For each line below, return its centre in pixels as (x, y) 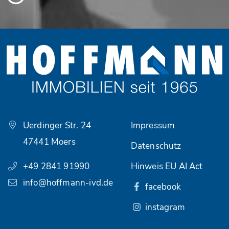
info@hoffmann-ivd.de (67, 182)
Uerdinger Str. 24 (56, 125)
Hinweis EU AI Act (167, 166)
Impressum (153, 125)
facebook (162, 187)
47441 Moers (48, 142)
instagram (164, 207)
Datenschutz (156, 146)
